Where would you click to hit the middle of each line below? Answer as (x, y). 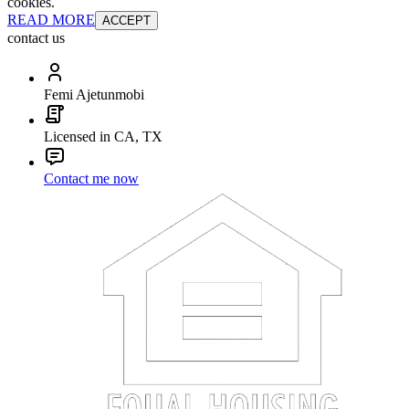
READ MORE (51, 20)
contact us (36, 38)
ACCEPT (126, 21)
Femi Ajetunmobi (94, 95)
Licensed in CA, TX (103, 137)
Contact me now (91, 179)
